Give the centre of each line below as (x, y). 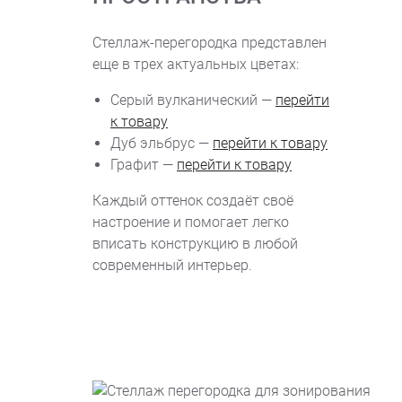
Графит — (144, 165)
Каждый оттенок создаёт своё (193, 201)
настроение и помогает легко (191, 222)
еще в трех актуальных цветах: (196, 64)
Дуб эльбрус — (162, 143)
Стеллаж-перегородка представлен (210, 43)
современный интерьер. (172, 265)
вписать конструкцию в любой (195, 244)
